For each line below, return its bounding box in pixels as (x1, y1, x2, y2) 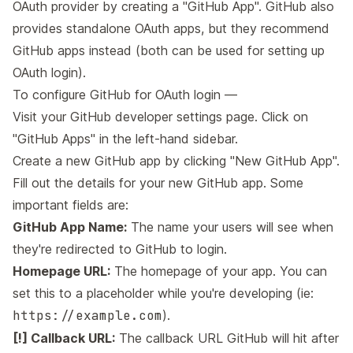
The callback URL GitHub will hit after (115, 330, 339, 347)
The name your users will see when (127, 219, 333, 236)
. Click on (255, 109, 308, 125)
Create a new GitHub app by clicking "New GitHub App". (13, 153, 340, 169)
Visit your (13, 109, 70, 125)
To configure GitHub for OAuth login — (13, 87, 237, 103)
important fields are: (13, 197, 128, 214)
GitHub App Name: (13, 219, 127, 236)
